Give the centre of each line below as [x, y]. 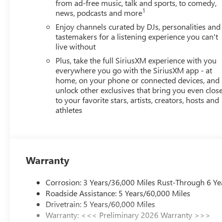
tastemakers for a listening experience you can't [137, 36]
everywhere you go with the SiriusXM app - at [134, 70]
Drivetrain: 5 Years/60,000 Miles [101, 204]
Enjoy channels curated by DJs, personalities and [138, 26]
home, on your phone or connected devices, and [138, 80]
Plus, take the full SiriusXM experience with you [136, 60]
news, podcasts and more [99, 12]
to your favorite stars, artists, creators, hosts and [138, 100]
